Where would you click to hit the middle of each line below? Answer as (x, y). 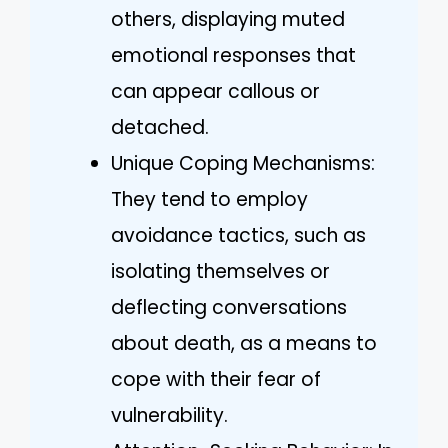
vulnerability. (169, 415)
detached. (160, 127)
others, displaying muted (228, 19)
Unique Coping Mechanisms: (243, 163)
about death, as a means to (244, 343)
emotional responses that (233, 55)
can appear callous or (215, 91)
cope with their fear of (216, 379)
